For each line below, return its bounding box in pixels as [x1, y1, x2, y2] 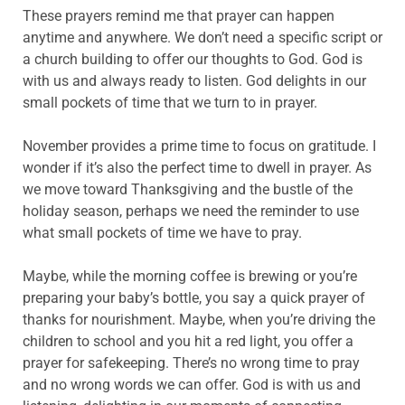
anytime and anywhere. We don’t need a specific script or [23, 28, 382, 46]
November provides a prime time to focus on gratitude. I [23, 137, 376, 155]
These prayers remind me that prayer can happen [23, 6, 334, 24]
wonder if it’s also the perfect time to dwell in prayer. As [23, 158, 372, 176]
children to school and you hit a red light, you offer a [23, 332, 353, 350]
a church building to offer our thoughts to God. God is [23, 50, 363, 68]
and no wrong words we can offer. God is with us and [23, 375, 361, 393]
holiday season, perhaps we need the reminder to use [23, 202, 359, 220]
